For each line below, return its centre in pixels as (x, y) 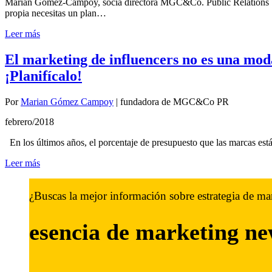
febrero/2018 (29, 122)
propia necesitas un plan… (56, 13)
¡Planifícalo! (43, 76)
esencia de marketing (137, 232)
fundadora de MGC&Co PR (175, 102)
